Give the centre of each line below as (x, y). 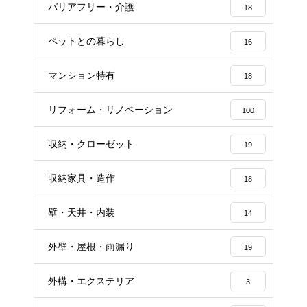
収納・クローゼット (91, 144)
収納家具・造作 (82, 179)
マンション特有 (82, 76)
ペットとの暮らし (86, 41)
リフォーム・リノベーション (110, 110)
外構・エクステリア (91, 281)
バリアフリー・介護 (91, 7)
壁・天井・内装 (82, 213)
